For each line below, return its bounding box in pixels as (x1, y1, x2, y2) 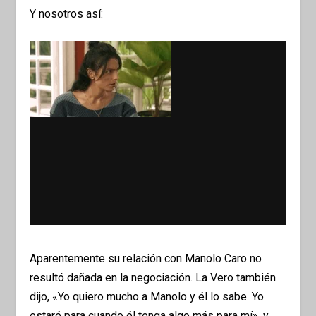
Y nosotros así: (30, 6, 104, 20)
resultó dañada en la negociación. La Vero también (30, 270, 276, 284)
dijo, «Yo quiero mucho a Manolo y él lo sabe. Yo (30, 289, 265, 303)
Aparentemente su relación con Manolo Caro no (30, 251, 262, 265)
